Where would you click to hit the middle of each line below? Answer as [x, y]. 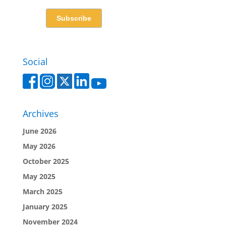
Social [35, 61]
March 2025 [42, 191]
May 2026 [39, 146]
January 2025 [45, 206]
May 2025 [39, 176]
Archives [40, 113]
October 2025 [46, 161]
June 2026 [39, 131]
